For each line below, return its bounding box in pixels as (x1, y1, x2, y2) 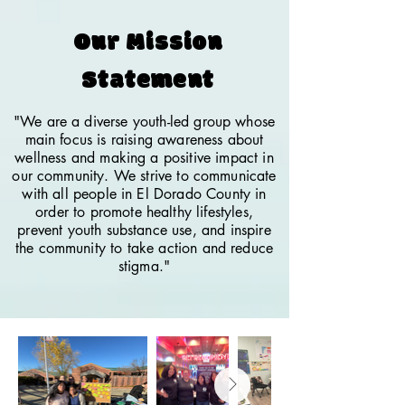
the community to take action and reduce (14, 239, 274, 258)
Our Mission (72, 24, 223, 62)
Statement (80, 62, 215, 100)
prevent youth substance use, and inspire (17, 221, 271, 240)
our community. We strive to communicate (12, 166, 277, 185)
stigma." (118, 257, 171, 276)
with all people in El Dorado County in (22, 184, 267, 203)
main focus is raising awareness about (24, 130, 264, 149)
